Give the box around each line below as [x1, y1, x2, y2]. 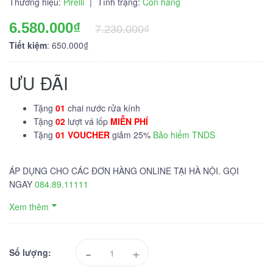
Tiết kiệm [9, 39, 47, 51]
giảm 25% [110, 129, 153, 141]
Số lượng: [9, 246, 51, 258]
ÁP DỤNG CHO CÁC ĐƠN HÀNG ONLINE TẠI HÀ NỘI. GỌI [9, 165, 239, 177]
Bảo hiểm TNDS [153, 129, 215, 141]
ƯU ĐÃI [9, 71, 69, 95]
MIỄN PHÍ [110, 115, 148, 127]
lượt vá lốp [68, 115, 110, 127]
